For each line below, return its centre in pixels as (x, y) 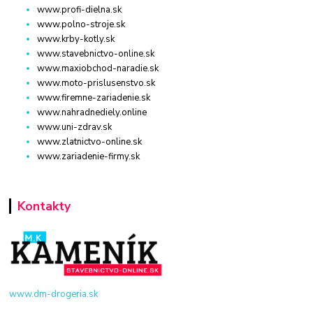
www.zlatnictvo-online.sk (90, 141)
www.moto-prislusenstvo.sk (96, 83)
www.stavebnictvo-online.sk (96, 53)
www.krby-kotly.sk (76, 39)
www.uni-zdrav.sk (75, 127)
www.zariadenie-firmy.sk (89, 156)
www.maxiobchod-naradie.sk (98, 68)
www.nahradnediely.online (92, 112)
